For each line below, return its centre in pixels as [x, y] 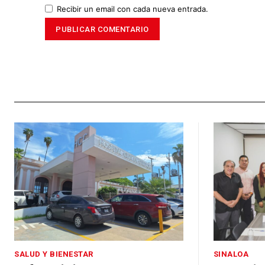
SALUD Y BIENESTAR [54, 254]
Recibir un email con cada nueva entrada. [132, 9]
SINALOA [231, 254]
